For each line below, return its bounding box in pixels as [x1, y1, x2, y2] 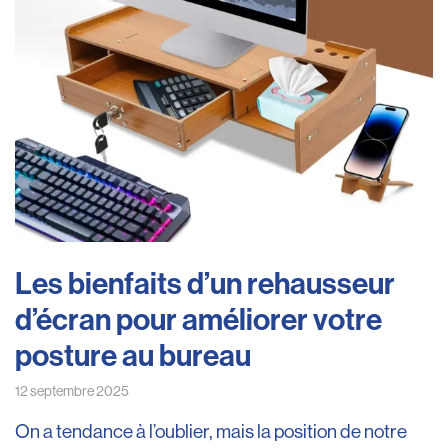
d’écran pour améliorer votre [15, 301, 382, 338]
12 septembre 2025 [15, 382, 129, 399]
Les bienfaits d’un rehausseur [15, 265, 395, 302]
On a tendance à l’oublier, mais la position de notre [15, 420, 407, 442]
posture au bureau [15, 337, 251, 374]
